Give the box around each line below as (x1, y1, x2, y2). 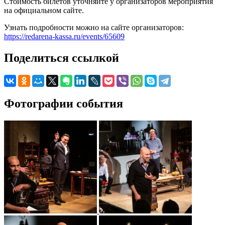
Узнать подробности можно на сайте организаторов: (4, 23, 184, 32)
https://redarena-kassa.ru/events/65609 (4, 32, 125, 41)
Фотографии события (4, 96, 123, 110)
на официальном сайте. (4, 6, 84, 15)
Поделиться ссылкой (4, 51, 119, 64)
